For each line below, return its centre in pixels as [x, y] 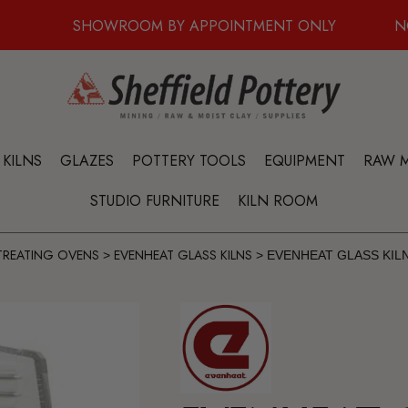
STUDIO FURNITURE [155, 201]
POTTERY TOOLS [189, 161]
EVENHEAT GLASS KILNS [184, 255]
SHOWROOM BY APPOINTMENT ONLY [204, 25]
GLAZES [87, 161]
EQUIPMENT [305, 161]
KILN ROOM [278, 201]
